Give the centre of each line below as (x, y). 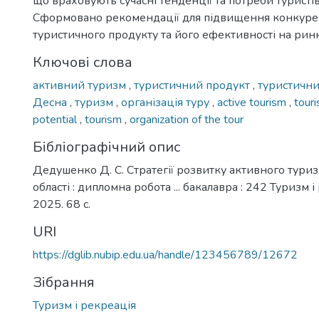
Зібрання (64, 282)
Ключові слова (83, 62)
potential (56, 120)
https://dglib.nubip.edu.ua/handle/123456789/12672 (165, 255)
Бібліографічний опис (106, 147)
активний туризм (81, 85)
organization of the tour (187, 120)
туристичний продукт (193, 85)
